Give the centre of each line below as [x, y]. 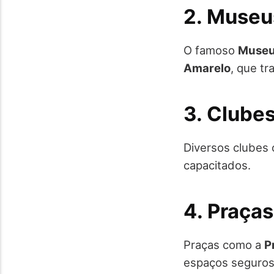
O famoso [211, 50]
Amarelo [207, 68]
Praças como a [224, 244]
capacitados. [217, 165]
